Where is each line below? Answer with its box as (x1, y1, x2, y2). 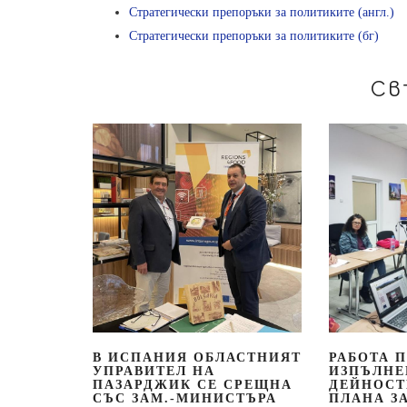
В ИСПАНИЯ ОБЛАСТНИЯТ (93, 350, 302, 364)
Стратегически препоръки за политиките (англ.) (129, 5, 394, 19)
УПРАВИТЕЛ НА (93, 363, 215, 378)
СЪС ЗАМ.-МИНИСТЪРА (93, 391, 277, 405)
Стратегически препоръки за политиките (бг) (129, 28, 379, 43)
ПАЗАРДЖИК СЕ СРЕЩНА (93, 377, 293, 392)
